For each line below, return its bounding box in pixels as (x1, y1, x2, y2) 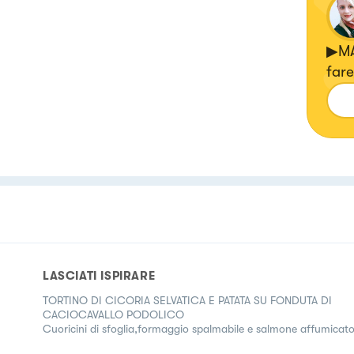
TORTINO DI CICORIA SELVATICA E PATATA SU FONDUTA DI (43, 293, 332, 307)
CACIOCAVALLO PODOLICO (43, 307, 184, 321)
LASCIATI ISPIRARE (43, 268, 156, 283)
